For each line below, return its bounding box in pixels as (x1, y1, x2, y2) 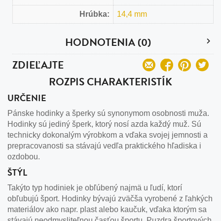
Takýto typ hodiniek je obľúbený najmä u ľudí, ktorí (7, 183, 182, 192)
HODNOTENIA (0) (65, 34, 151, 50)
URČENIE (7, 91, 46, 105)
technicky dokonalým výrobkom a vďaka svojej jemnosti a (7, 130, 208, 139)
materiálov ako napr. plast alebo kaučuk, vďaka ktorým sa (7, 205, 207, 214)
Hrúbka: (79, 9, 110, 18)
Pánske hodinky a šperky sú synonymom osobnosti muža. (7, 109, 209, 117)
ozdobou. (7, 152, 40, 161)
